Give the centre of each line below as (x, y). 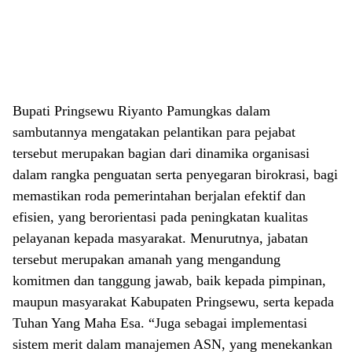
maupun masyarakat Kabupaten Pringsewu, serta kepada (173, 301)
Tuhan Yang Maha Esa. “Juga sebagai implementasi (160, 323)
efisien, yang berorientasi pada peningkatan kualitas (160, 216)
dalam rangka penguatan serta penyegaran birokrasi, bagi (175, 174)
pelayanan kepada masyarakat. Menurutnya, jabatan (160, 238)
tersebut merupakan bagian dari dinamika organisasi (161, 153)
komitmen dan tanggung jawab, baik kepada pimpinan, (169, 280)
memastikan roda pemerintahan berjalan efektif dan (159, 195)
